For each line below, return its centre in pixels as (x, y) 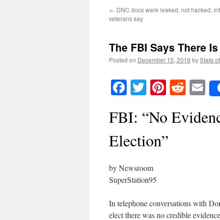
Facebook (157, 87)
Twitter (169, 87)
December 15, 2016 (164, 60)
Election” (139, 140)
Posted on (123, 60)
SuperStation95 (133, 180)
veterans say (126, 18)
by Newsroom (131, 168)
